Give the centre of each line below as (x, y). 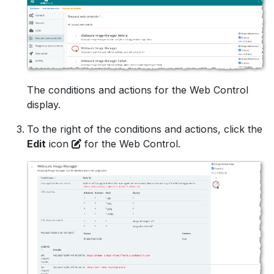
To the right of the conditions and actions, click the (145, 129)
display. (44, 105)
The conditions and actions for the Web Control (138, 90)
